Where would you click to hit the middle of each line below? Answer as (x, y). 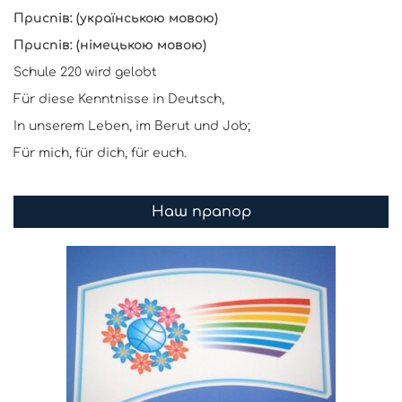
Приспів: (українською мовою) (116, 18)
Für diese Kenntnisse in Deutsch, (119, 99)
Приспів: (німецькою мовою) (110, 45)
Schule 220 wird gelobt (85, 72)
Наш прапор (201, 212)
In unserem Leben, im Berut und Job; (132, 126)
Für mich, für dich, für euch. (100, 153)
